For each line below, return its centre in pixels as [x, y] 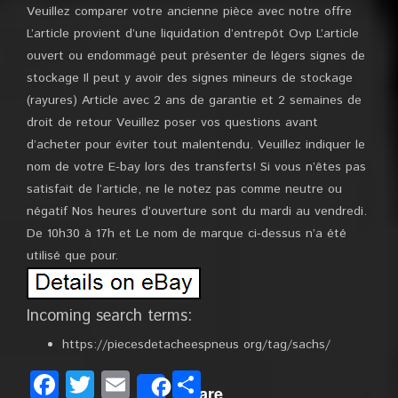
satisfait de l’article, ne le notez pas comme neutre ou [184, 189]
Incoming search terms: [109, 316]
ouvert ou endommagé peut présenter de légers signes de [196, 56]
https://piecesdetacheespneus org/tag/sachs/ [196, 345]
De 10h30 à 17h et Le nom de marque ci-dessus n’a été [187, 234]
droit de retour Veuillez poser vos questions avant [172, 123]
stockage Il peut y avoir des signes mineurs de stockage [190, 78]
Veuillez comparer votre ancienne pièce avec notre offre [189, 12]
